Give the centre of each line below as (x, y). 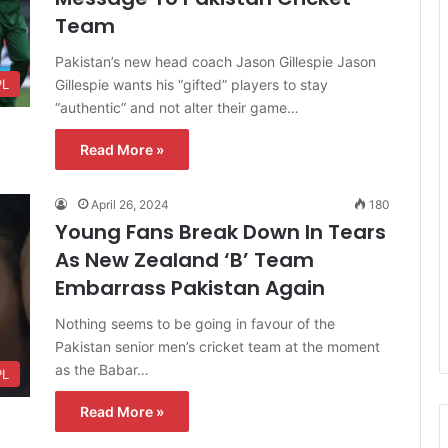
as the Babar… (102, 369)
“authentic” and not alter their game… (177, 107)
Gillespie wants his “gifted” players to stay (191, 84)
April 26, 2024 (130, 204)
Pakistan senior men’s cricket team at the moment (217, 346)
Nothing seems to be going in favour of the (195, 323)
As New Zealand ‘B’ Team (184, 259)
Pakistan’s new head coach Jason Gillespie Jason (215, 61)
